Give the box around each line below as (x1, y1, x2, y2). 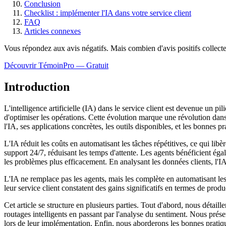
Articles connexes (24, 26, 81, 35)
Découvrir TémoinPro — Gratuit (4, 61, 108, 70)
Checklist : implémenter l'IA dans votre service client (24, 8, 191, 17)
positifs (176, 43, 202, 52)
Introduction (4, 80, 70, 93)
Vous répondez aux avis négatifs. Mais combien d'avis (4, 43, 176, 52)
